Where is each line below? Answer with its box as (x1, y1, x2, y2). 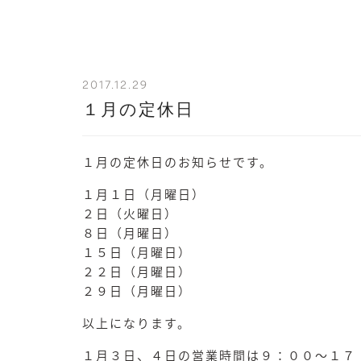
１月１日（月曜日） (82, 185, 205, 202)
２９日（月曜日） (82, 282, 192, 299)
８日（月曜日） (82, 224, 178, 241)
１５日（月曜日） (82, 243, 192, 260)
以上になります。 (82, 314, 191, 331)
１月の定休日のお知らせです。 (82, 153, 273, 170)
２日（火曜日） (82, 205, 178, 222)
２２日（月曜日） (82, 263, 192, 280)
